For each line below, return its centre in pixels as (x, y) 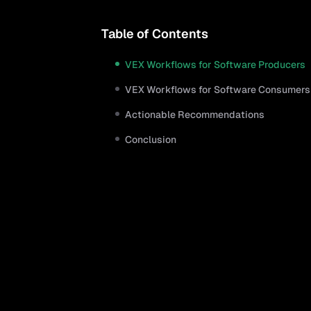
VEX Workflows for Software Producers (215, 65)
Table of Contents (155, 34)
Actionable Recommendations (195, 115)
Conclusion (151, 140)
